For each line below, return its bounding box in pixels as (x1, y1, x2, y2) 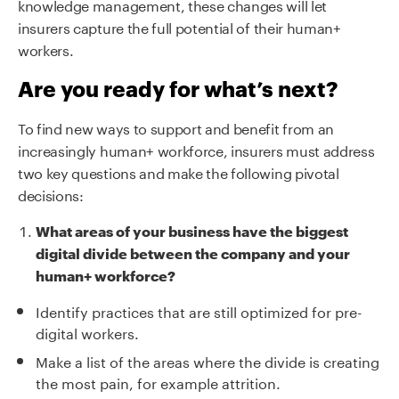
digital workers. (36, 320, 139, 343)
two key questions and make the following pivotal (18, 159, 339, 183)
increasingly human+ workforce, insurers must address (18, 137, 375, 160)
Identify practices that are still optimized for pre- (36, 298, 362, 322)
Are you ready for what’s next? (18, 72, 338, 103)
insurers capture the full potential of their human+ (18, 15, 341, 38)
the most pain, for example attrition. (36, 370, 281, 393)
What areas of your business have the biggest (36, 219, 348, 240)
